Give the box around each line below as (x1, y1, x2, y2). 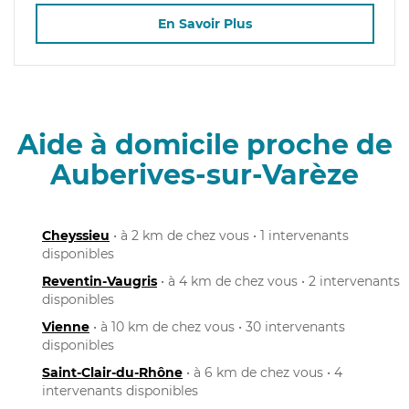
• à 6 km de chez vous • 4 (183, 363, 342, 381)
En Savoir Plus (157, 16, 252, 33)
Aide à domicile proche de (16, 127, 393, 162)
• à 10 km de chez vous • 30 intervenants (89, 318, 345, 335)
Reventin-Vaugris (42, 272, 157, 289)
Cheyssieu (42, 226, 110, 244)
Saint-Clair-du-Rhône (42, 363, 183, 381)
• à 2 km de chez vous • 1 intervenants (110, 226, 349, 244)
